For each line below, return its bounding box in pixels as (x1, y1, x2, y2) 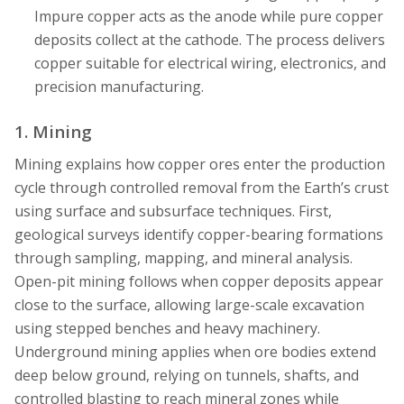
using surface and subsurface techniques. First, (14, 201, 332, 222)
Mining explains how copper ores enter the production (14, 154, 385, 175)
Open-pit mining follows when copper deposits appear (14, 271, 383, 292)
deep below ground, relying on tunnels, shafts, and (14, 365, 359, 386)
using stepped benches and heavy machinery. (14, 318, 320, 339)
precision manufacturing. (33, 77, 204, 97)
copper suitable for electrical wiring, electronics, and (33, 53, 386, 74)
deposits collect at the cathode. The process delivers (33, 30, 385, 50)
